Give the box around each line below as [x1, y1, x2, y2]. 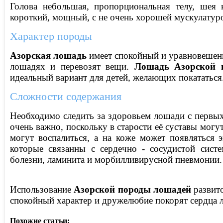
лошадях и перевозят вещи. [10, 61, 134, 72]
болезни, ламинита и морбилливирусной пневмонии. [10, 154, 222, 165]
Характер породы [10, 30, 92, 42]
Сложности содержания [10, 91, 121, 103]
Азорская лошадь [10, 50, 87, 61]
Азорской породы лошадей [74, 184, 192, 195]
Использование [10, 184, 74, 195]
